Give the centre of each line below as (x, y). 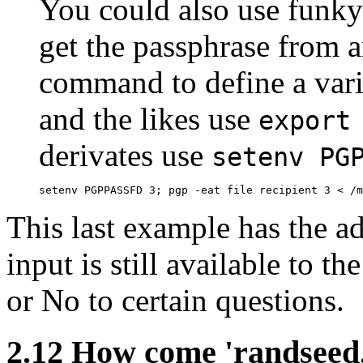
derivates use (125, 155)
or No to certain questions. (175, 300)
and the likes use (149, 118)
